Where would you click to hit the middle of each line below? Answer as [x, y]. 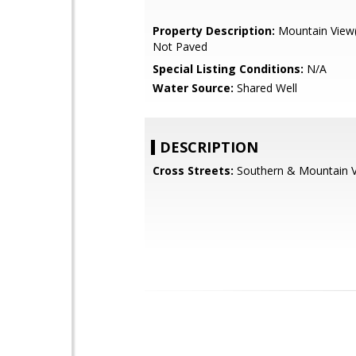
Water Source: [193, 88]
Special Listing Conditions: [228, 69]
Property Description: [214, 31]
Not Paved [180, 46]
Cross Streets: [193, 170]
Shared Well [265, 88]
